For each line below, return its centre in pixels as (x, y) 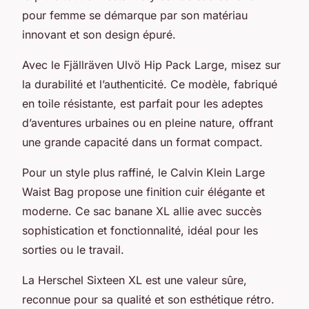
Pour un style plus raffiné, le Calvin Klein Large (143, 172)
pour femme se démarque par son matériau (135, 15)
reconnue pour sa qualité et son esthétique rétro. (148, 299)
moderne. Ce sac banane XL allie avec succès (142, 211)
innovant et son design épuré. (99, 34)
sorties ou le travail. (73, 249)
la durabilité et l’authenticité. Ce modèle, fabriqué (150, 84)
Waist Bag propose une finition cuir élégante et (143, 191)
